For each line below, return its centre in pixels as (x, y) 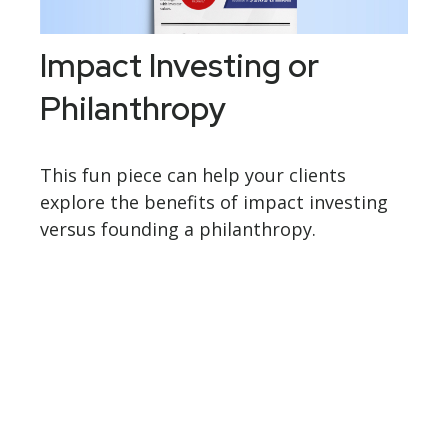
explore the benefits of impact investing (214, 202)
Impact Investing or (179, 66)
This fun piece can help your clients (193, 175)
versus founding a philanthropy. (178, 229)
